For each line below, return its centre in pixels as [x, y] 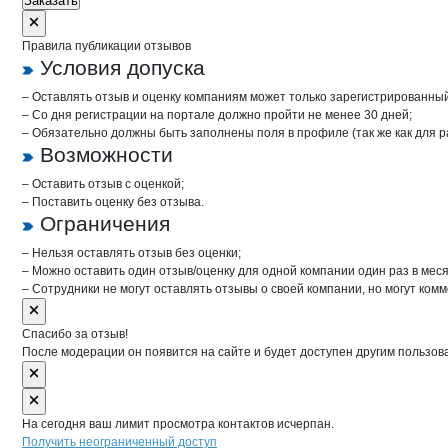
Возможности [106, 154]
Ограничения [105, 223]
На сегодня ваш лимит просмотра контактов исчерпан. [178, 424]
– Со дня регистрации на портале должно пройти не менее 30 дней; [217, 115]
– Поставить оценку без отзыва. [113, 202]
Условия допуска [122, 67]
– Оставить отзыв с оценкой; [103, 184]
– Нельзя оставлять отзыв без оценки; [131, 253]
